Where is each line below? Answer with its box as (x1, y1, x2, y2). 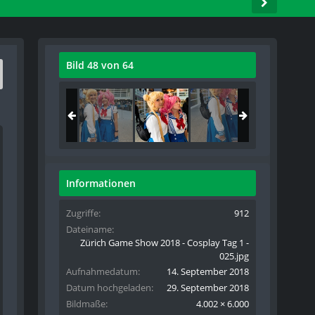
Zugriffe (66, 207, 99, 219)
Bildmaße (66, 297, 106, 310)
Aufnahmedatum (66, 265, 139, 278)
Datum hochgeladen (66, 281, 152, 294)
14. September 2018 (167, 265, 250, 278)
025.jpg (219, 250, 250, 262)
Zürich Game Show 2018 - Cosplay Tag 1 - (80, 236, 250, 249)
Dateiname (66, 223, 112, 236)
